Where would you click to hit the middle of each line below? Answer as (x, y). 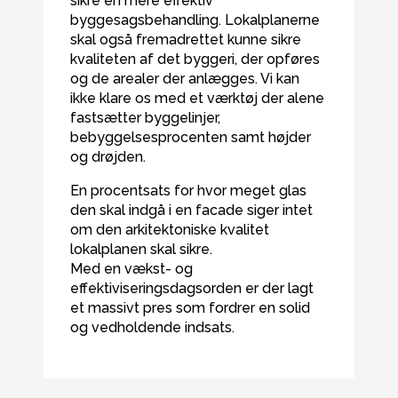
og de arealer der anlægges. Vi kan (184, 79)
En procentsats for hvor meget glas (188, 191)
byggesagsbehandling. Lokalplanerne (195, 20)
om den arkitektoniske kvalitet (169, 230)
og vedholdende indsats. (152, 327)
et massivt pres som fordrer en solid (190, 308)
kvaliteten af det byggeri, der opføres (195, 59)
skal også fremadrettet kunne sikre (185, 40)
